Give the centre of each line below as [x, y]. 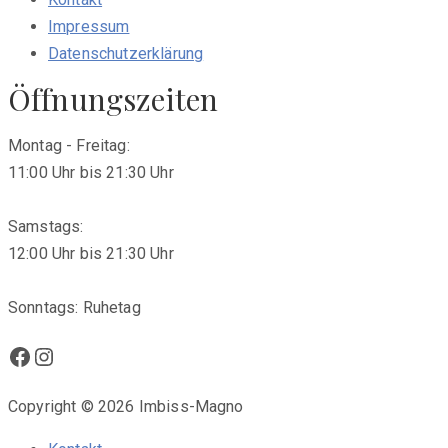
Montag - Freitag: [69, 145]
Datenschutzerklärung [126, 53]
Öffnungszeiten [113, 98]
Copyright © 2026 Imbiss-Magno [126, 406]
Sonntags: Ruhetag [74, 307]
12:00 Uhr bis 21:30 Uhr [91, 253]
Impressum [89, 26]
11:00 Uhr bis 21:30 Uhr [91, 172]
